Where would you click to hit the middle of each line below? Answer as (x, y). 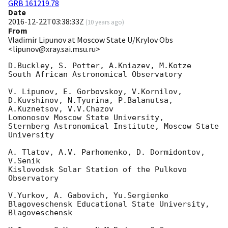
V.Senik (24, 161)
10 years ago (105, 22)
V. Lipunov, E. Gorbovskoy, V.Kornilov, (95, 92)
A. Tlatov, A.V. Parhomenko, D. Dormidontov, (107, 152)
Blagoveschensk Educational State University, (109, 204)
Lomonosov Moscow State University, (86, 118)
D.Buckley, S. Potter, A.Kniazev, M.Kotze (100, 66)
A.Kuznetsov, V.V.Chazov (61, 109)
